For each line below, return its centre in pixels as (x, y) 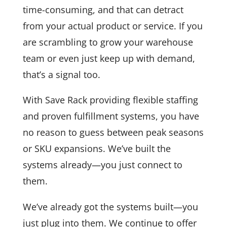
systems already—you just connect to (102, 165)
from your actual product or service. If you (112, 26)
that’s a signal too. (61, 75)
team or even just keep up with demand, (109, 59)
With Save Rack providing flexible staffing (110, 100)
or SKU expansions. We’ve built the (97, 149)
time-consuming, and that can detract (103, 10)
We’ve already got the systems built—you (110, 206)
